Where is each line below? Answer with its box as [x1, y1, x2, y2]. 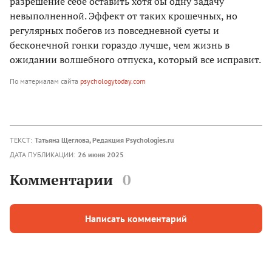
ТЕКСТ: [10, 135, 32, 145]
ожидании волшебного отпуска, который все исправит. [10, 53, 261, 67]
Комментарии [10, 169, 113, 189]
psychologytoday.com [80, 76, 146, 86]
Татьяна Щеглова [35, 135, 89, 145]
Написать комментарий [85, 212, 187, 225]
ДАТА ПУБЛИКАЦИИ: [10, 150, 75, 160]
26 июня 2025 [78, 150, 124, 160]
